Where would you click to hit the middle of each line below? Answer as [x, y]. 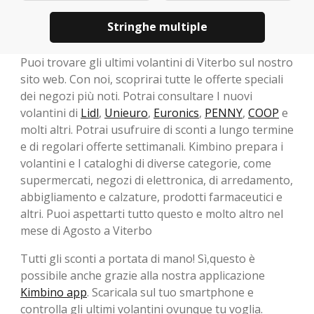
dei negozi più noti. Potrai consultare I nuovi [136, 96]
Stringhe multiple [157, 27]
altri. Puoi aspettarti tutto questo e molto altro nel [152, 213]
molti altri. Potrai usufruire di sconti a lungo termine [157, 129]
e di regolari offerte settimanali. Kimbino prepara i [152, 146]
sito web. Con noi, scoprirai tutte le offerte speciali [152, 79]
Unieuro [126, 112]
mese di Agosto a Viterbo [86, 230]
